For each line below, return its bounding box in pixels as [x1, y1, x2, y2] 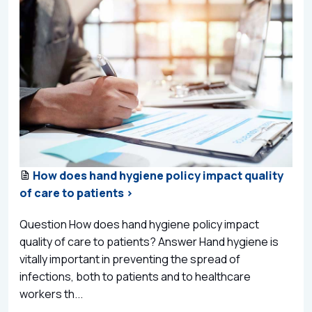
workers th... [19, 286, 83, 302]
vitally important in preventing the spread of [19, 251, 240, 267]
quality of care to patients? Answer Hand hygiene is [19, 234, 279, 250]
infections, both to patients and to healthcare [19, 269, 251, 285]
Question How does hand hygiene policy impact [19, 217, 259, 233]
